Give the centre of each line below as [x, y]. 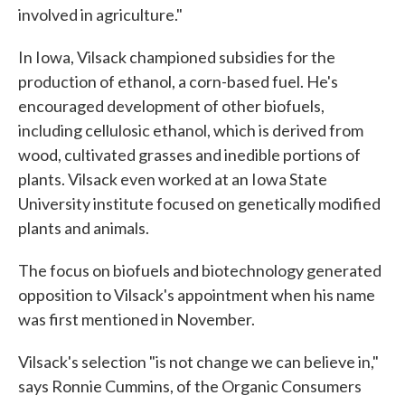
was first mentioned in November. [137, 319]
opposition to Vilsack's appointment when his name [197, 295]
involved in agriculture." [100, 14]
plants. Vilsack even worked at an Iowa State [173, 179]
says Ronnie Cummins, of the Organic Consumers [190, 386]
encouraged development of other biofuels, [171, 106]
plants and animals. [84, 228]
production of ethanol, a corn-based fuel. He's [178, 81]
